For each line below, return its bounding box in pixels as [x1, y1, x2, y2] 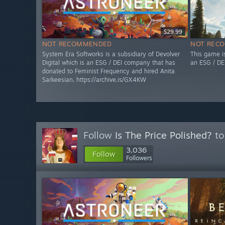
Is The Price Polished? [115, 129, 212, 141]
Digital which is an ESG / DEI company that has [42, 59, 175, 67]
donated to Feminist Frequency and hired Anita [42, 67, 175, 75]
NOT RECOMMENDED [42, 40, 112, 48]
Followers [126, 154, 152, 162]
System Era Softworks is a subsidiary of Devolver [42, 50, 180, 58]
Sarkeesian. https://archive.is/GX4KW [42, 76, 146, 84]
